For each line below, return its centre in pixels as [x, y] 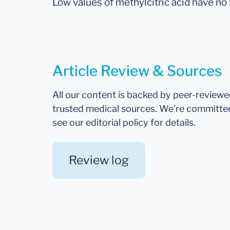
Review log [99, 160]
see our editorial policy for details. [124, 123]
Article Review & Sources [137, 71]
